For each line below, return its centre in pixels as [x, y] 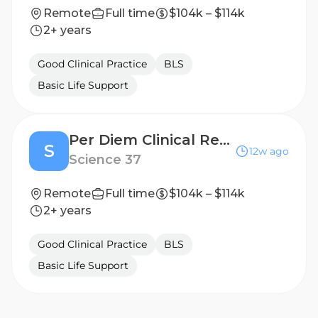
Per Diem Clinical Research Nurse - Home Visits [225, 140]
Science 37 [105, 160]
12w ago [269, 151]
